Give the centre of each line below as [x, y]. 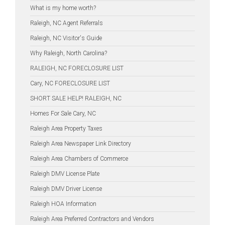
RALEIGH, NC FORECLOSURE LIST [77, 68]
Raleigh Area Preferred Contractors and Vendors [92, 219]
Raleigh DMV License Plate [65, 174]
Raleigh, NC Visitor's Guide [66, 38]
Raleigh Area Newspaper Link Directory [81, 144]
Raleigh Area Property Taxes [66, 129]
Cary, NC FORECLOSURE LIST [70, 83]
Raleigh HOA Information [63, 204]
